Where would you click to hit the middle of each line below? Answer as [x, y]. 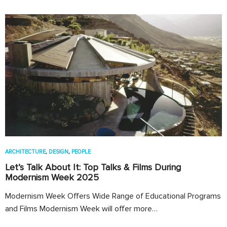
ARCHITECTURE [25, 152]
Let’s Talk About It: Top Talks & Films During [93, 167]
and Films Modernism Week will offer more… [81, 209]
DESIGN [59, 152]
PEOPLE [81, 152]
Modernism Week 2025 [52, 177]
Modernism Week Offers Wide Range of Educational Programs [113, 196]
